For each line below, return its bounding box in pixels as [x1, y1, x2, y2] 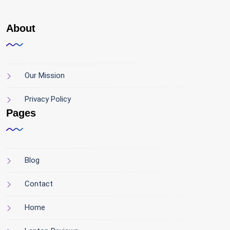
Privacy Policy [25, 94, 71, 104]
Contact [25, 179, 53, 188]
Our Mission [25, 71, 65, 80]
